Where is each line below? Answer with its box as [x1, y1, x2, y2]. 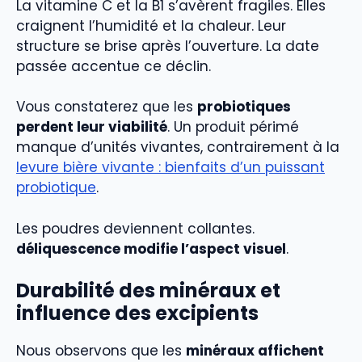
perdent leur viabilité [16, 117, 167, 137]
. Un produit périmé [167, 117, 299, 137]
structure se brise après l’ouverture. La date [16, 36, 319, 56]
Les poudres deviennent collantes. [16, 218, 255, 238]
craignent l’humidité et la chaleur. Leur [16, 15, 286, 36]
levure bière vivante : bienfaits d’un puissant [16, 158, 325, 178]
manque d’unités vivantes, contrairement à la [16, 137, 339, 158]
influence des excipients [16, 300, 259, 327]
